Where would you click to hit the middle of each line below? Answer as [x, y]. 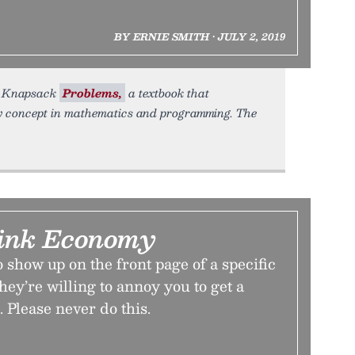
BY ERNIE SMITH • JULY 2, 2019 [199, 36]
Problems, [92, 93]
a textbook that [167, 93]
